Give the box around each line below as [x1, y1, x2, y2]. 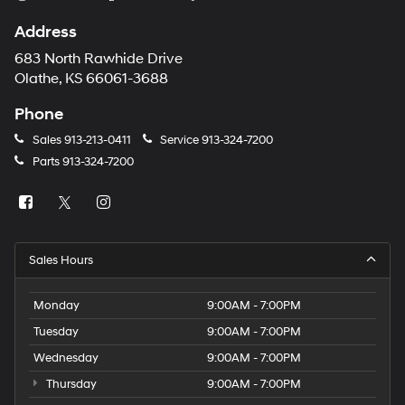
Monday [33, 297, 80, 313]
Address [14, 21, 77, 42]
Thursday [42, 376, 97, 391]
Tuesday [33, 324, 79, 339]
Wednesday [33, 350, 99, 365]
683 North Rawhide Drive [14, 50, 183, 68]
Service [157, 132, 202, 147]
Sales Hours [29, 252, 93, 268]
